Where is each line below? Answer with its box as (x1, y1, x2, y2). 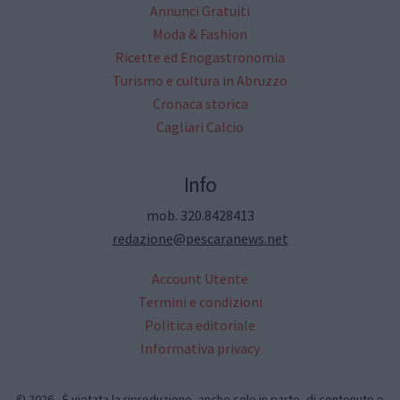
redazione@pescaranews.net (112, 229, 288, 247)
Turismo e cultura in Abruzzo (112, 71, 287, 90)
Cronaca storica (152, 95, 248, 113)
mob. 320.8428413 (146, 205, 254, 224)
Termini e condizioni (137, 292, 262, 311)
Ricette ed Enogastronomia (115, 48, 285, 67)
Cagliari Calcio (156, 118, 244, 137)
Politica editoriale (145, 315, 255, 334)
